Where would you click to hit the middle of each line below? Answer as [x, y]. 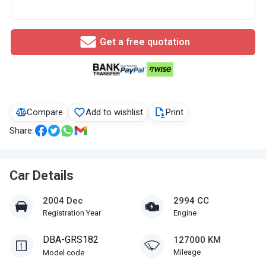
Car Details [42, 175]
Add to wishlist [114, 112]
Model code [64, 253]
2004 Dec [63, 201]
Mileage [187, 252]
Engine [185, 213]
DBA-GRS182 [71, 240]
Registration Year [72, 213]
